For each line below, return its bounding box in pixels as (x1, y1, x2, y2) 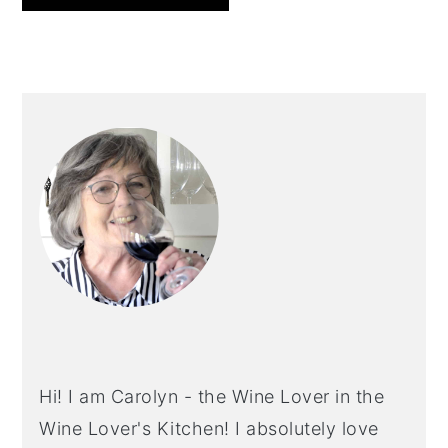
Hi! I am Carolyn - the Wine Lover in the (39, 385, 385, 407)
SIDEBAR (21, 126, 169, 162)
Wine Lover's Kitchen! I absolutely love (39, 417, 379, 439)
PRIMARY (21, 91, 177, 127)
